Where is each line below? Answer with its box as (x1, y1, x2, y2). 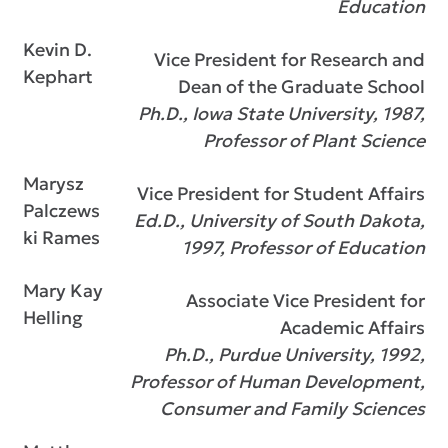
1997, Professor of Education (182, 236, 425, 259)
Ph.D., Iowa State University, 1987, (138, 102, 425, 125)
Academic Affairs (280, 316, 425, 339)
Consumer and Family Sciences (160, 397, 425, 420)
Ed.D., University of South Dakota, (134, 209, 425, 232)
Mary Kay (23, 279, 103, 302)
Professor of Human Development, (130, 370, 425, 393)
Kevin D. (23, 38, 92, 61)
